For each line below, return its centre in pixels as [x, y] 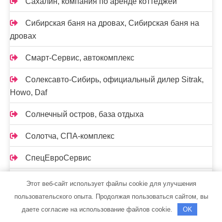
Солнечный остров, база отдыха [84, 114]
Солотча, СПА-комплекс [70, 136]
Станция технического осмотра [83, 179]
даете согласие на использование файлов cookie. [98, 209]
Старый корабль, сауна [68, 201]
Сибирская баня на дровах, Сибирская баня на [112, 23]
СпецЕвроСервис [58, 158]
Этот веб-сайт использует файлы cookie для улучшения [111, 183]
